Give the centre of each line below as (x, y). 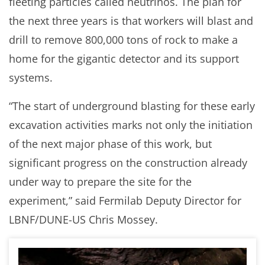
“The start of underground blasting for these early (132, 106)
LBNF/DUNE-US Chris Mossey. (83, 219)
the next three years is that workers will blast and (131, 21)
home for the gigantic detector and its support (124, 59)
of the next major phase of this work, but (110, 144)
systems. (31, 77)
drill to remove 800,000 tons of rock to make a (123, 40)
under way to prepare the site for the (100, 182)
